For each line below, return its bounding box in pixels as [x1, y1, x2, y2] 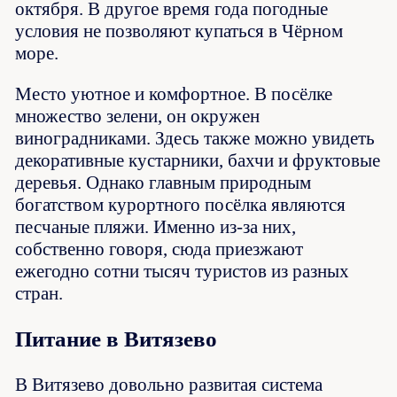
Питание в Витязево [15, 327, 218, 352]
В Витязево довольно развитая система [15, 373, 323, 395]
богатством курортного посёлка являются [15, 194, 346, 216]
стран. [15, 283, 64, 305]
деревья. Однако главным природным [15, 172, 312, 194]
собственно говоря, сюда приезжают [15, 238, 304, 261]
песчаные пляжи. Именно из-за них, [15, 216, 297, 238]
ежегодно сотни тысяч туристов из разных [15, 261, 350, 283]
